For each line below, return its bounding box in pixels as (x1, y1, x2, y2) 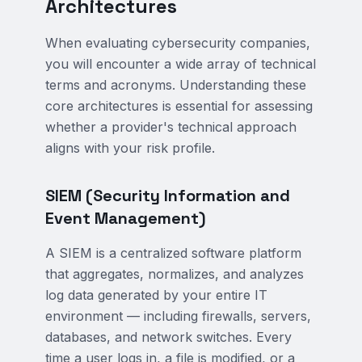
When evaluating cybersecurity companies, (45, 35, 310, 51)
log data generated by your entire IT (45, 287, 267, 303)
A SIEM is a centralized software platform (45, 245, 301, 261)
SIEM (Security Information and (45, 185, 290, 206)
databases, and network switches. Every (45, 329, 292, 345)
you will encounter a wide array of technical (45, 56, 316, 72)
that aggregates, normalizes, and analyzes (45, 266, 304, 282)
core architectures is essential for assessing (45, 98, 313, 114)
